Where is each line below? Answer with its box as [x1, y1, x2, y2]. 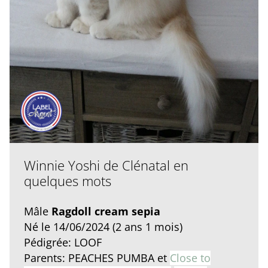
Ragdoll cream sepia [51, 204, 160, 219]
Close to [170, 251, 211, 266]
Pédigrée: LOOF [24, 235, 102, 250]
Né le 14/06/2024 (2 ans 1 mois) [24, 220, 182, 234]
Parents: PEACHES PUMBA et [24, 251, 170, 266]
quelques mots [24, 172, 111, 190]
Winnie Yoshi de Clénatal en [24, 156, 188, 175]
